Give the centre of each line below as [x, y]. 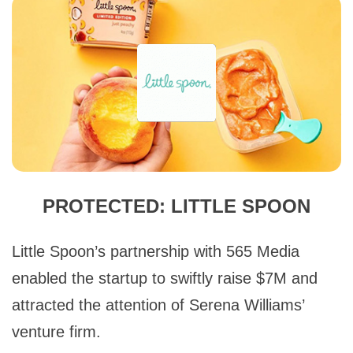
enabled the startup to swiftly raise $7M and [165, 278]
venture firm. [56, 331]
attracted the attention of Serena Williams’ [158, 305]
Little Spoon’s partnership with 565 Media [156, 251]
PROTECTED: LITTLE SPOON [176, 206]
